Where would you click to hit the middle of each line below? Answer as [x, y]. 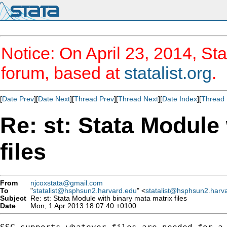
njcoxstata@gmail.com [67, 183]
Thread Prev [94, 99]
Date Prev [18, 99]
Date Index [180, 99]
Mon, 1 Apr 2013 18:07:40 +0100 [81, 206]
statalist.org [168, 73]
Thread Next [138, 99]
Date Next [54, 99]
